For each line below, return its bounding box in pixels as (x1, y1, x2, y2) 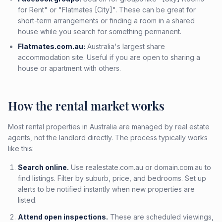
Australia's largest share (85, 42, 165, 51)
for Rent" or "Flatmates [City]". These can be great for (18, 5, 196, 14)
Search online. (18, 163, 69, 171)
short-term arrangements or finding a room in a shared (18, 16, 195, 25)
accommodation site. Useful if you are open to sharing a (18, 53, 200, 61)
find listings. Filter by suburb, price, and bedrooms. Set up (18, 174, 206, 182)
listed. (18, 196, 37, 204)
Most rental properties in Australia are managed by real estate (8, 122, 210, 131)
